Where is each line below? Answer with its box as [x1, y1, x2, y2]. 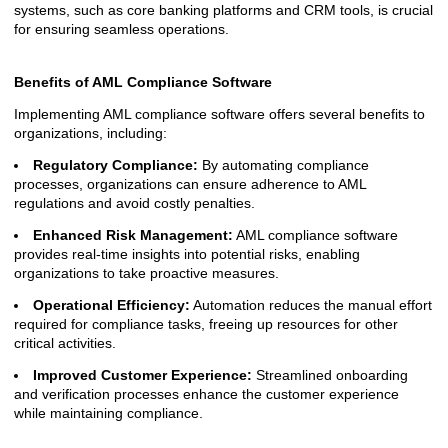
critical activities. [14, 335, 116, 351]
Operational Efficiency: [33, 297, 190, 313]
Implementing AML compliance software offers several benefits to [14, 106, 425, 122]
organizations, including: [14, 125, 167, 141]
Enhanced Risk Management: [33, 227, 233, 243]
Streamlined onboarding [252, 367, 408, 383]
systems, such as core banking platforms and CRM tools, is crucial [14, 2, 433, 18]
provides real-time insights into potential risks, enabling [14, 246, 360, 262]
